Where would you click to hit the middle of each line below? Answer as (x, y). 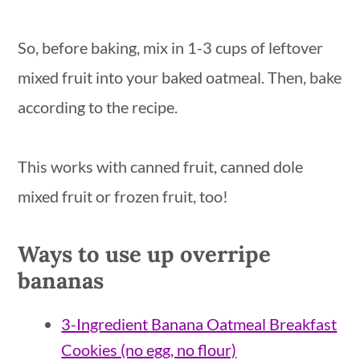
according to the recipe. (98, 107)
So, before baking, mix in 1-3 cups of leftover (171, 48)
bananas (61, 281)
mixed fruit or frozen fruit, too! (123, 196)
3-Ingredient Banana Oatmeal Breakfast (199, 324)
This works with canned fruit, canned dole (161, 167)
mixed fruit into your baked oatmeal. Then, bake (180, 78)
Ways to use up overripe (145, 254)
